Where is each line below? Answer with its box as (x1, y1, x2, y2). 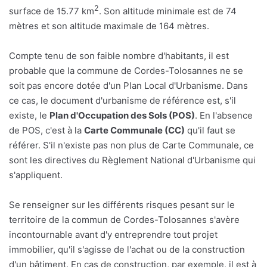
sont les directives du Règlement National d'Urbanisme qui (9, 154, 256, 166)
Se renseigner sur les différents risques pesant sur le (9, 198, 235, 210)
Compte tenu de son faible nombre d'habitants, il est (9, 49, 229, 61)
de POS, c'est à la (9, 124, 84, 136)
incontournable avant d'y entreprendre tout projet (9, 228, 218, 240)
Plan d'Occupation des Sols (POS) (49, 109, 195, 121)
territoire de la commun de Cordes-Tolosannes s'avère (9, 213, 240, 225)
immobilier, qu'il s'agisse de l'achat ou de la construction (9, 243, 245, 255)
